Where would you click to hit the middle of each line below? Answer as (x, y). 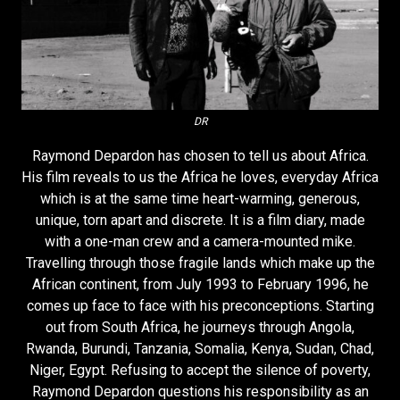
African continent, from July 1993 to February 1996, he (200, 284)
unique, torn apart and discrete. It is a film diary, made (200, 220)
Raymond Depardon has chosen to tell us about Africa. (200, 155)
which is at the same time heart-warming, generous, (200, 198)
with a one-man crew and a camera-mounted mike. (200, 241)
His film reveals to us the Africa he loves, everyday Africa (200, 177)
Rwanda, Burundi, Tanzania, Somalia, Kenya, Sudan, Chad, (200, 348)
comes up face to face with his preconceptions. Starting (200, 305)
